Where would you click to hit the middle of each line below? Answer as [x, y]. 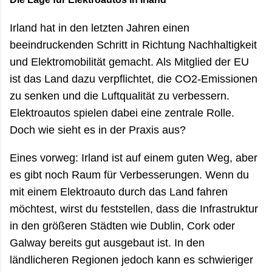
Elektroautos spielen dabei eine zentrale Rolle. [122, 113]
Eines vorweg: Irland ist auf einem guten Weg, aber [134, 158]
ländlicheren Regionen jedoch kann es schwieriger [131, 260]
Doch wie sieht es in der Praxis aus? [98, 130]
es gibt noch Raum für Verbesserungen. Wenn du [129, 175]
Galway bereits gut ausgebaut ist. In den [107, 243]
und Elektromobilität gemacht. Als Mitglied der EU [129, 62]
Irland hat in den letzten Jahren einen [100, 28]
